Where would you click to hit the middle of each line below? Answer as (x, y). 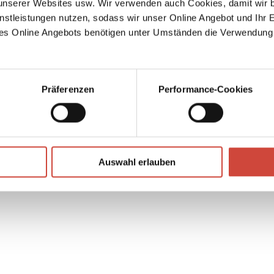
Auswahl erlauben (137, 162)
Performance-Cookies (206, 89)
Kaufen (206, 183)
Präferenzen (68, 89)
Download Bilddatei (76, 157)
